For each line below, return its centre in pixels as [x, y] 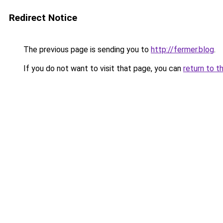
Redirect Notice [43, 18]
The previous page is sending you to [86, 50]
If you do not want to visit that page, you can [102, 68]
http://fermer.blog [182, 50]
